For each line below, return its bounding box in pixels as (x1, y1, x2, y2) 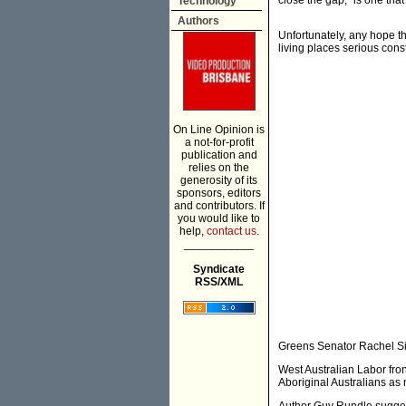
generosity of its (180, 174, 257, 187)
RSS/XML (195, 275, 243, 288)
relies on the (188, 161, 249, 174)
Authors (178, 14, 219, 27)
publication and (180, 149, 257, 161)
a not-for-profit (184, 136, 254, 149)
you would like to (178, 212, 260, 225)
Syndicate (193, 263, 245, 275)
